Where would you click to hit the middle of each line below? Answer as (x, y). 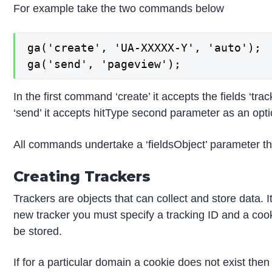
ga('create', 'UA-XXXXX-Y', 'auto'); (144, 48)
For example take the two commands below (119, 9)
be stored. (38, 231)
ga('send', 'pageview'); (104, 64)
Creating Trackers (82, 176)
